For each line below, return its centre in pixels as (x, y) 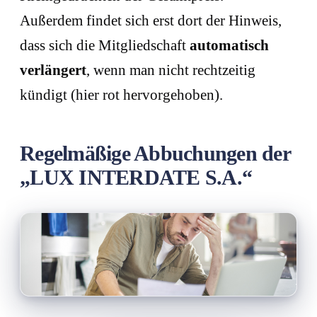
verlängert (53, 70)
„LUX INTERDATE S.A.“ (136, 177)
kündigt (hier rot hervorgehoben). (121, 94)
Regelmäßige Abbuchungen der (155, 153)
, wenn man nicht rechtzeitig (171, 70)
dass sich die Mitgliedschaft (105, 45)
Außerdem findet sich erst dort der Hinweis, (151, 20)
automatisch (229, 45)
